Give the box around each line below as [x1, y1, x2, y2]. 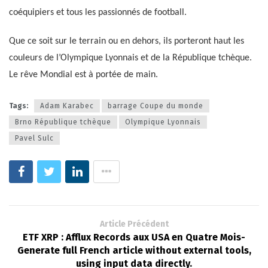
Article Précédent [99, 218, 169, 229]
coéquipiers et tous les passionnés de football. [9, 8, 187, 18]
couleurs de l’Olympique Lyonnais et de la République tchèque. [9, 53, 252, 63]
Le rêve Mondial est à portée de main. [9, 70, 158, 80]
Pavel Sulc [15, 133, 54, 142]
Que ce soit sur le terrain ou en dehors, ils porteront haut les [9, 36, 244, 47]
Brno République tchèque [15, 117, 111, 126]
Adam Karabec [40, 101, 94, 110]
